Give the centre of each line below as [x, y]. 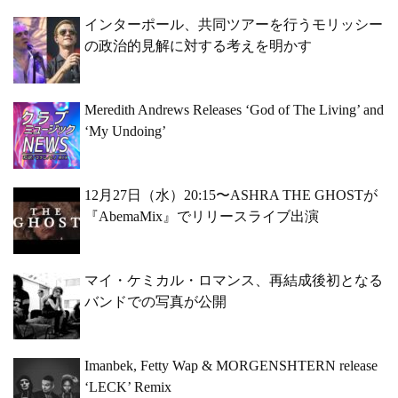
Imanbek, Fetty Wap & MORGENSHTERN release [231, 366]
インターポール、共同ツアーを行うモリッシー [234, 25]
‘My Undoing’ [125, 131]
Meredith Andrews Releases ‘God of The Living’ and [234, 110]
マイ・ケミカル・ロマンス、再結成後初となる [234, 281]
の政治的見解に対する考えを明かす [198, 46]
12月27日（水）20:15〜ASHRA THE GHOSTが [231, 195]
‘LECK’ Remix [128, 387]
